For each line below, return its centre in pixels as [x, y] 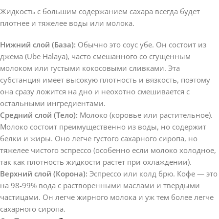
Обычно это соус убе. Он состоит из [141, 44]
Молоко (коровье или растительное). [145, 115]
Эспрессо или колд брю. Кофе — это [153, 173]
